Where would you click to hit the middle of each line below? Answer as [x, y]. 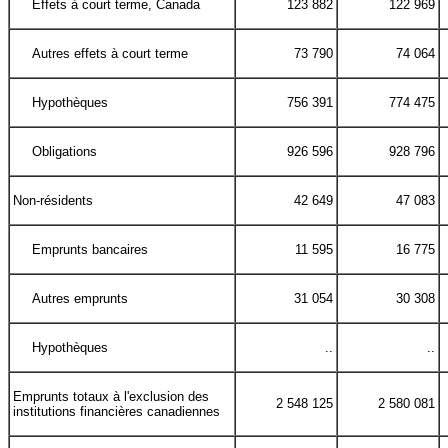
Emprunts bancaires [90, 250]
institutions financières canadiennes [116, 412]
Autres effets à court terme [110, 54]
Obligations [65, 152]
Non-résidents [53, 201]
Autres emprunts [80, 299]
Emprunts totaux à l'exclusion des [111, 397]
